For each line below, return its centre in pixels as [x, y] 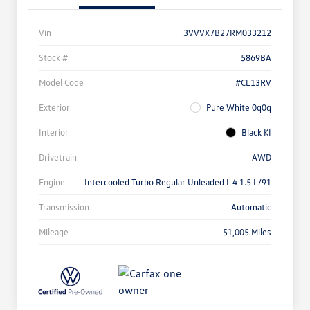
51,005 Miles [247, 232]
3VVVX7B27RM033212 [227, 33]
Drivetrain [58, 157]
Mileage [54, 232]
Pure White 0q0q [239, 108]
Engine [52, 182]
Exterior [54, 108]
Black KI [256, 133]
